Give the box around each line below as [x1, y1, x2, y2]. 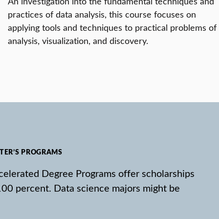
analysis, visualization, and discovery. [8, 35, 148, 47]
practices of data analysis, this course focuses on [8, 8, 196, 21]
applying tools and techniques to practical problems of [8, 22, 217, 34]
